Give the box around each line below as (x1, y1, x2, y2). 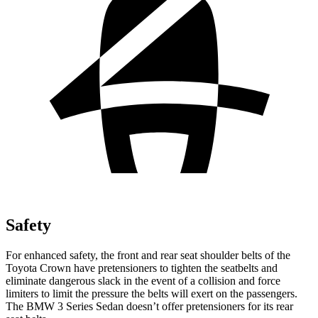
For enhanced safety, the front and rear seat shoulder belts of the (6, 248, 290, 261)
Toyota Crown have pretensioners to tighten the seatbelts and (6, 261, 278, 274)
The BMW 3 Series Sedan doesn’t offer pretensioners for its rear (6, 300, 293, 312)
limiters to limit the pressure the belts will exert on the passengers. (6, 287, 297, 300)
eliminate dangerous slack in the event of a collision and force (6, 274, 280, 287)
